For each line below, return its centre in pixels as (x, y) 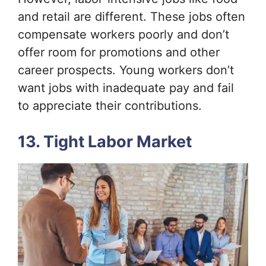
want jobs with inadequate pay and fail (126, 88)
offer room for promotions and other (119, 53)
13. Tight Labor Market (105, 142)
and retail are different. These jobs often (132, 17)
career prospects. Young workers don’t (126, 70)
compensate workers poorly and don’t (123, 35)
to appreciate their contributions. (110, 106)
